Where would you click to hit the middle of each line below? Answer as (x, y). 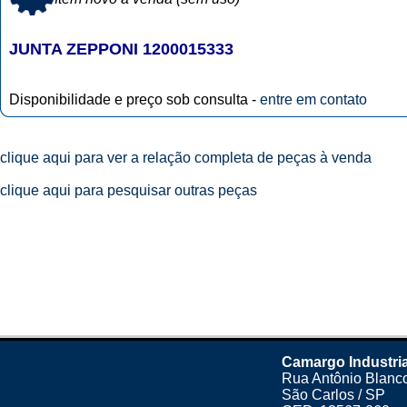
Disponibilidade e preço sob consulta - (134, 99)
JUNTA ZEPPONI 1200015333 (121, 49)
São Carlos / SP (333, 395)
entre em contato (313, 99)
